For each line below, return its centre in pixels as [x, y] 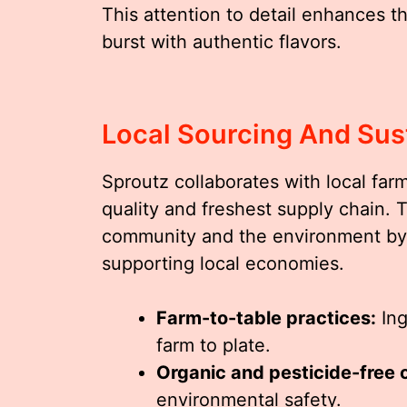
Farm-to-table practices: [266, 318]
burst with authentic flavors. [222, 41]
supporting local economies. [223, 263]
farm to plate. [213, 345]
